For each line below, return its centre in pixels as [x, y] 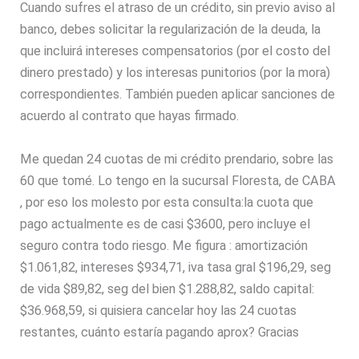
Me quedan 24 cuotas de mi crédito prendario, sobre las [177, 159]
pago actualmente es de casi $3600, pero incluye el [165, 224]
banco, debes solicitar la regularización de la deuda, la [171, 30]
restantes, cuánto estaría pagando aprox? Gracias [160, 332]
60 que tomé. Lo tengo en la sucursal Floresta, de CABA [178, 180]
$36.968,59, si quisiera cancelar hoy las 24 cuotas [159, 310]
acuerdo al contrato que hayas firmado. [130, 116]
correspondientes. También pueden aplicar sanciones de [178, 95]
